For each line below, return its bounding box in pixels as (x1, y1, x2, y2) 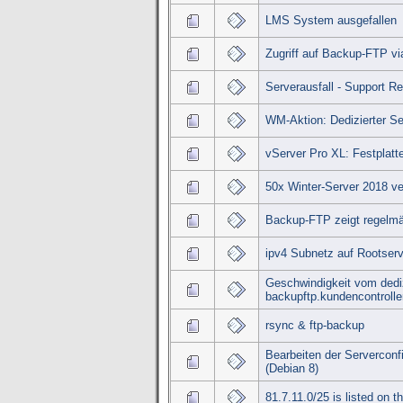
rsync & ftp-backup (264, 318, 364, 333)
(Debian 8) (264, 362, 318, 376)
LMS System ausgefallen (264, 13, 397, 28)
